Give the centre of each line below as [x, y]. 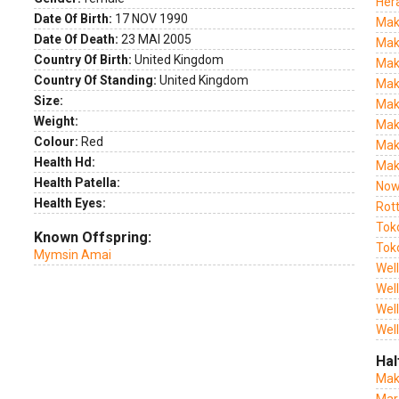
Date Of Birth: [73, 19]
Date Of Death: [76, 39]
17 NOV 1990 [150, 19]
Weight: [56, 121]
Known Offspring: [93, 237]
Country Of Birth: [83, 60]
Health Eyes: [70, 203]
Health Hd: [65, 162]
